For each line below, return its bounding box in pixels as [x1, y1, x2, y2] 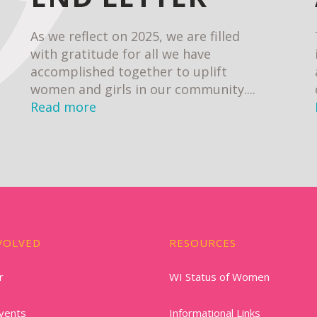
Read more [30, 98, 97, 115]
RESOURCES [169, 236, 236, 250]
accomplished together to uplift [30, 63, 228, 80]
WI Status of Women [169, 270, 270, 284]
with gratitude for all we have [30, 45, 212, 62]
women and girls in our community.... [30, 81, 256, 98]
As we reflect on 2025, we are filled [30, 28, 241, 45]
